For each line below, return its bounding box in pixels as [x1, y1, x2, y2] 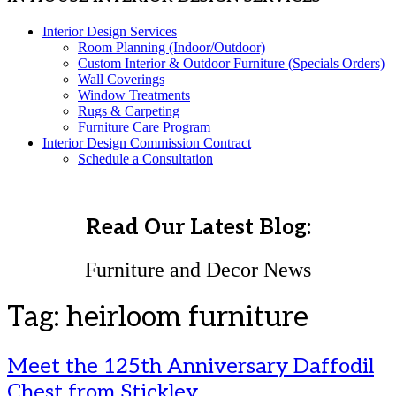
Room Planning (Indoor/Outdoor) [78, 39, 265, 55]
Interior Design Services [42, 23, 177, 39]
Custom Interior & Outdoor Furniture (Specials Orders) [78, 55, 385, 71]
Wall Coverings [78, 71, 164, 87]
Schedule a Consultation [78, 150, 213, 166]
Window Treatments [78, 87, 190, 103]
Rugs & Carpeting [78, 103, 179, 118]
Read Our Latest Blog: [85, 214, 311, 240]
